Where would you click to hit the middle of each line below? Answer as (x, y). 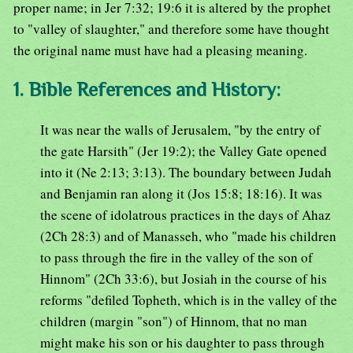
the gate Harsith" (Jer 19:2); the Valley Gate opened (184, 151)
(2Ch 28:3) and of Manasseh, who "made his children (188, 236)
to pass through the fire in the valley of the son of (176, 258)
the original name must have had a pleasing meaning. (160, 50)
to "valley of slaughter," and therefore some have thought (171, 29)
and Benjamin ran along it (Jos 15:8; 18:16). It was (181, 194)
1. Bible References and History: (147, 90)
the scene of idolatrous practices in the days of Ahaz (186, 215)
